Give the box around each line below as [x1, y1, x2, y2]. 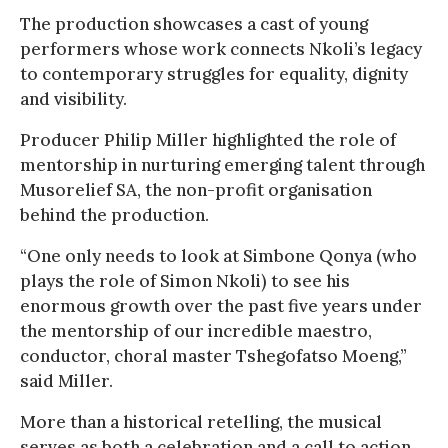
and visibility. [20, 87, 127, 110]
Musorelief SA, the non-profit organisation [20, 178, 372, 201]
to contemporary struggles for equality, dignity [20, 62, 408, 85]
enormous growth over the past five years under [20, 294, 422, 317]
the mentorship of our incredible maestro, [20, 319, 372, 342]
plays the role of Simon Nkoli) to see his [20, 269, 350, 292]
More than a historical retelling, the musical [20, 410, 382, 433]
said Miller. [20, 369, 113, 392]
